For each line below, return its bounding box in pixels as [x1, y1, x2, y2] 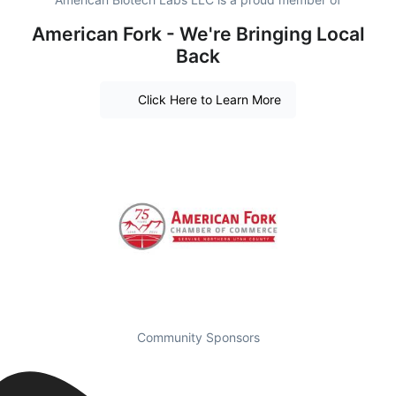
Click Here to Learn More [137, 92, 281, 108]
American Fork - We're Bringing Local [31, 22, 365, 45]
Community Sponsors [136, 329, 260, 345]
